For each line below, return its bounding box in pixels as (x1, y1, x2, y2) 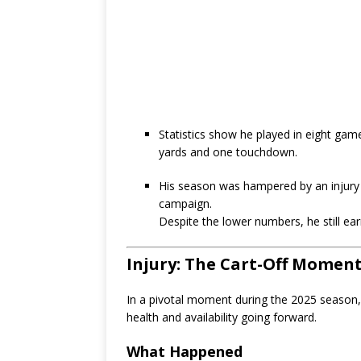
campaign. (159, 196, 212, 212)
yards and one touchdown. (159, 144, 297, 160)
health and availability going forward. (127, 309, 317, 326)
